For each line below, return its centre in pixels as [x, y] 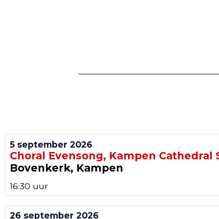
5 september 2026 [51, 144]
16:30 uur [29, 186]
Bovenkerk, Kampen [66, 168]
